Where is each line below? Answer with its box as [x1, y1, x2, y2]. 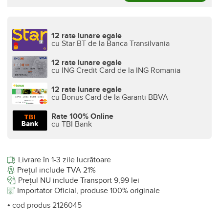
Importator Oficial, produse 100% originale [17, 185, 160, 196]
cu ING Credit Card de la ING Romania [51, 66, 180, 76]
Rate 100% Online [51, 111, 113, 122]
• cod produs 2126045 [7, 200, 82, 210]
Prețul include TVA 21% [17, 165, 96, 175]
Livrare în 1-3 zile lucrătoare [18, 154, 111, 165]
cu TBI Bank [51, 119, 92, 130]
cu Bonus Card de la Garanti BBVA [51, 92, 168, 103]
